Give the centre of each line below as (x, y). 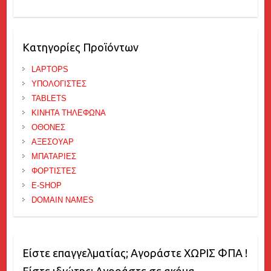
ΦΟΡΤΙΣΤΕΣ (54, 171)
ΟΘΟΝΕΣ (48, 127)
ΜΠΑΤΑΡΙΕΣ (54, 156)
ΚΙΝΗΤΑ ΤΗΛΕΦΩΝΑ (68, 113)
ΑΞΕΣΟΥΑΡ (52, 142)
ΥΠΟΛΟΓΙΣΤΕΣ (59, 84)
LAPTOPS (50, 69)
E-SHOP (46, 185)
